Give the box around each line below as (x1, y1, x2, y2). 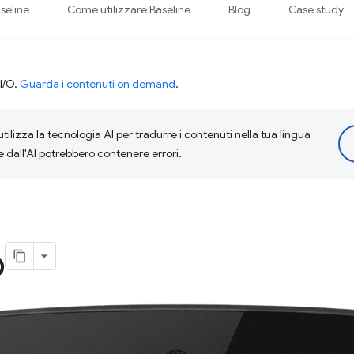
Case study (288, 2, 345, 17)
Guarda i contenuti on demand (20, 77, 175, 91)
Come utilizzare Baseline (67, 2, 191, 17)
